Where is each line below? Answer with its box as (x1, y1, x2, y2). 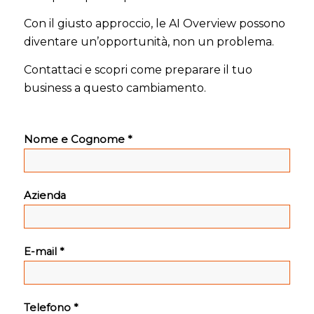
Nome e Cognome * (23, 132, 132, 146)
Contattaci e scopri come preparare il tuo (23, 62, 252, 76)
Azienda (23, 189, 66, 202)
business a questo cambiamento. (23, 81, 206, 95)
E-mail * (23, 245, 64, 258)
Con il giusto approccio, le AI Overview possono (23, 17, 285, 31)
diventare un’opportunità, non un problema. (23, 35, 274, 49)
